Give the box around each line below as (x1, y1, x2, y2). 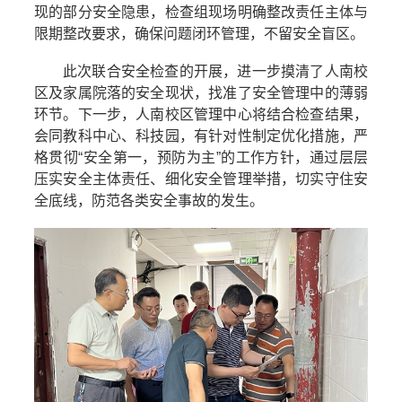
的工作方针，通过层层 (220, 150, 369, 165)
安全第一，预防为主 (83, 150, 216, 165)
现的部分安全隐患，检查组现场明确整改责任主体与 (34, 4, 368, 20)
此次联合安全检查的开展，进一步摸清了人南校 (63, 64, 368, 79)
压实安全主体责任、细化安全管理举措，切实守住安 (34, 171, 368, 187)
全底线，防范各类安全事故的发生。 (34, 193, 264, 208)
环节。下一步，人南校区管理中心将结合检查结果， (34, 107, 368, 122)
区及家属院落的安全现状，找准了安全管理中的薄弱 (34, 85, 368, 100)
